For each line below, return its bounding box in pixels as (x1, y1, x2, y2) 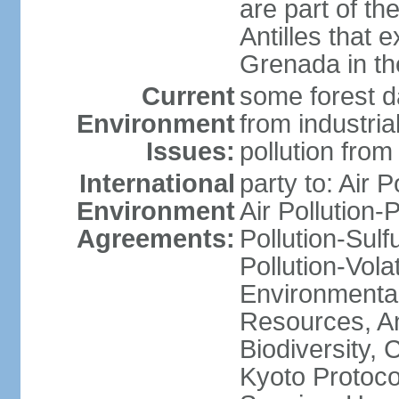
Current (141, 82, 235, 110)
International (78, 169, 235, 198)
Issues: (145, 137, 235, 166)
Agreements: (76, 224, 235, 253)
